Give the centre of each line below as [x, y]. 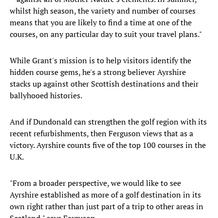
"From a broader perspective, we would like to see [95, 183]
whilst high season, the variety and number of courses [103, 11]
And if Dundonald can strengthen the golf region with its [108, 122]
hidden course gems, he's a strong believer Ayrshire [98, 72]
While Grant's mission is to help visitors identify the [100, 61]
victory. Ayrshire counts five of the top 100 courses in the [108, 145]
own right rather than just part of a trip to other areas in [107, 207]
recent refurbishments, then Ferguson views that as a [101, 134]
